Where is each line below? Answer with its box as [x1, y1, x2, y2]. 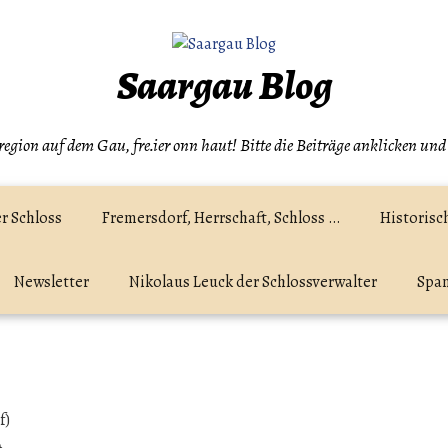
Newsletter [14, 271, 89, 293]
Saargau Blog [116, 58, 332, 113]
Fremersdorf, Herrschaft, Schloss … [102, 207, 340, 229]
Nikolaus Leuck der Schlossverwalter [129, 271, 377, 293]
